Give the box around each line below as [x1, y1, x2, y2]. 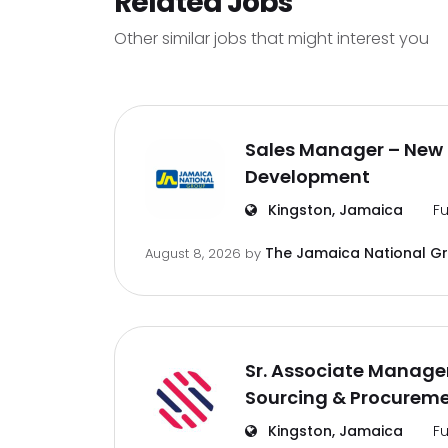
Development [245, 164, 370, 189]
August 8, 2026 [145, 244, 245, 263]
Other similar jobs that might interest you [114, 27, 429, 50]
